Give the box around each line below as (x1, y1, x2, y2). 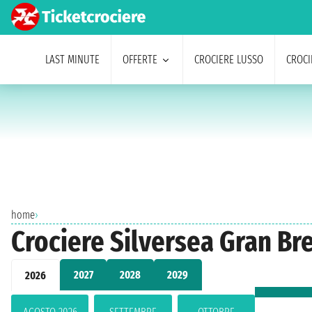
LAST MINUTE (45, 53, 100, 66)
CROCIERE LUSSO (194, 53, 263, 66)
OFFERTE (122, 53, 157, 66)
